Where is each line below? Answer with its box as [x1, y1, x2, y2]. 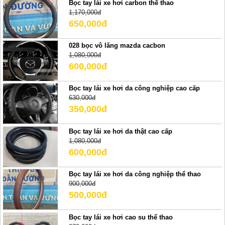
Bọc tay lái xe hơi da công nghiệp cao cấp [68, 84, 200, 92]
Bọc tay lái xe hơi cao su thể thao [68, 213, 173, 221]
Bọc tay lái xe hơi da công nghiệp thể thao [68, 170, 201, 178]
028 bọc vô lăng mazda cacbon [68, 42, 165, 50]
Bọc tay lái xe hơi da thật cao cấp [68, 127, 172, 135]
